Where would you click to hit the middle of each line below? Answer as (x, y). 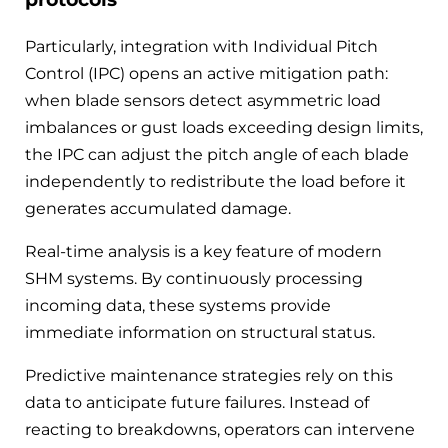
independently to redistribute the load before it (215, 182)
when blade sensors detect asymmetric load (203, 101)
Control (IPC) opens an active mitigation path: (206, 74)
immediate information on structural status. (200, 333)
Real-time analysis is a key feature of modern (203, 252)
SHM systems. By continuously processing (194, 279)
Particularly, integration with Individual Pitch (201, 47)
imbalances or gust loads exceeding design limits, (224, 128)
